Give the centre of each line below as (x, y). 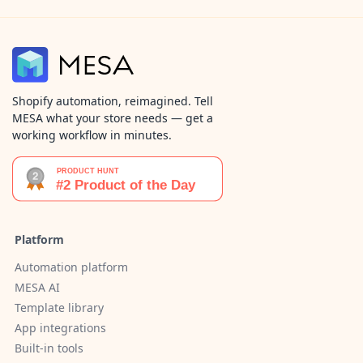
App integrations (60, 328)
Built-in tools (49, 348)
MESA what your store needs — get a (113, 118)
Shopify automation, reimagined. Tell (113, 101)
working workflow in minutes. (92, 135)
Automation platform (71, 267)
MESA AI (37, 288)
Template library (59, 308)
